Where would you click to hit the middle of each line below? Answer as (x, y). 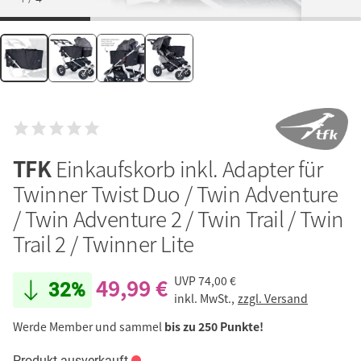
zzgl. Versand (273, 299)
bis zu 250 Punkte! (214, 326)
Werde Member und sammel (89, 326)
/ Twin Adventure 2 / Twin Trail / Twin (178, 218)
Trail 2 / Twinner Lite (104, 243)
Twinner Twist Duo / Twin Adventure (176, 193)
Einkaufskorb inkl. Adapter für (189, 168)
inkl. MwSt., (205, 299)
